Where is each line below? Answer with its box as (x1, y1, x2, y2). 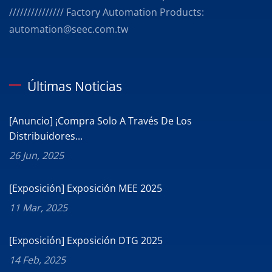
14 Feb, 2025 (9, 253, 66, 267)
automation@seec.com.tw (9, 22, 128, 36)
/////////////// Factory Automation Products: (9, 5, 204, 19)
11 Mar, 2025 (9, 200, 67, 214)
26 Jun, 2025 (9, 148, 64, 162)
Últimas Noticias (27, 77, 122, 95)
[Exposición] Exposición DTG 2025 (9, 233, 163, 247)
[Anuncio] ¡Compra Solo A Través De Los (9, 114, 192, 127)
